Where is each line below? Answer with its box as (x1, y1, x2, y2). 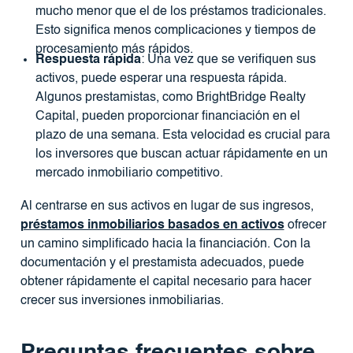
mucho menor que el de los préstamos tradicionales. (35, 6, 326, 19)
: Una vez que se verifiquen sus (140, 53, 316, 66)
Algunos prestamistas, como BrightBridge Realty (35, 91, 306, 104)
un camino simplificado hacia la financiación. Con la (20, 237, 310, 251)
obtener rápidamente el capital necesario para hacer (20, 275, 311, 288)
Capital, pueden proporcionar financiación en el (35, 110, 300, 123)
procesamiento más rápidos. (35, 43, 193, 57)
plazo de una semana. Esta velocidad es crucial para (35, 128, 330, 142)
